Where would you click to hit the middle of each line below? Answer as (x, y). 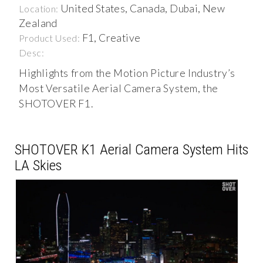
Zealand (38, 23)
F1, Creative (111, 38)
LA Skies (38, 166)
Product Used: (50, 38)
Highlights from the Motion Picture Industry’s (127, 73)
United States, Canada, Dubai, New (143, 9)
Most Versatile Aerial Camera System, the (119, 89)
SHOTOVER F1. (56, 104)
